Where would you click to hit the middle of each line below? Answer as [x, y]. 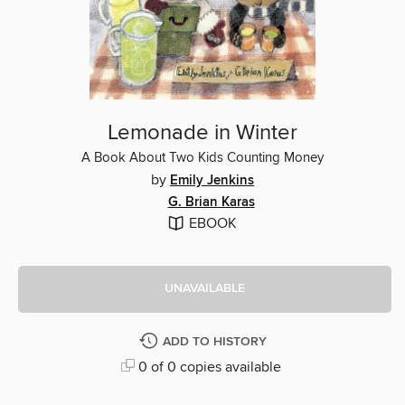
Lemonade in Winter [202, 132]
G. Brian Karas [211, 202]
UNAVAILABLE [205, 289]
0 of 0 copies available [207, 367]
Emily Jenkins [212, 180]
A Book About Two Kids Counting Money [202, 158]
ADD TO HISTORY [214, 341]
